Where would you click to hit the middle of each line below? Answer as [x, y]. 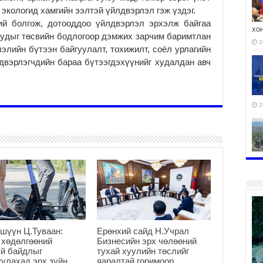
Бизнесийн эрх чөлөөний [146, 241]
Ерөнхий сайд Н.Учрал [143, 231]
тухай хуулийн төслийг [143, 251]
